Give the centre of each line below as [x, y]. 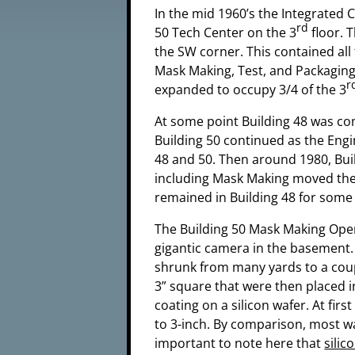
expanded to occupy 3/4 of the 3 [251, 90]
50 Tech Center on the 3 [226, 33]
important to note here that [240, 344]
